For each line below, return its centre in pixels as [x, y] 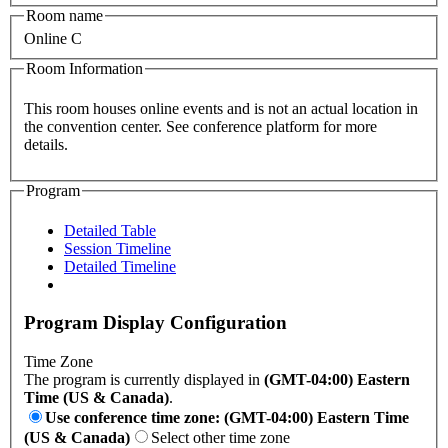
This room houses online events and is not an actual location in [221, 108]
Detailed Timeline [120, 266]
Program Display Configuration [155, 323]
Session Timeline [117, 248]
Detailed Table [110, 230]
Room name [64, 15]
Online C [53, 39]
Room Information [84, 69]
